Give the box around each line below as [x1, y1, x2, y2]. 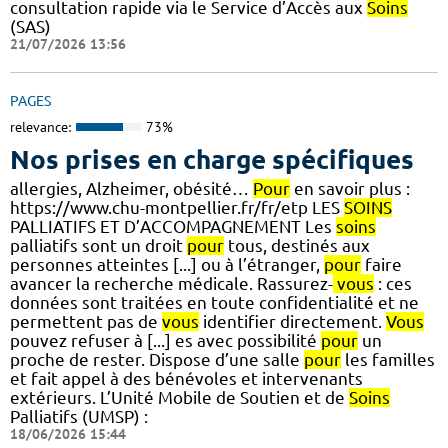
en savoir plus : [290, 179, 410, 199]
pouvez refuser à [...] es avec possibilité [10, 331, 321, 351]
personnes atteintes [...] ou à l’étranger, [10, 255, 324, 275]
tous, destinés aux [224, 236, 370, 256]
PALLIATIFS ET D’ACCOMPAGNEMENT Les [10, 217, 336, 237]
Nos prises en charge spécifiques [10, 145, 414, 175]
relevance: [10, 117, 71, 136]
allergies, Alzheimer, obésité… [10, 179, 253, 199]
